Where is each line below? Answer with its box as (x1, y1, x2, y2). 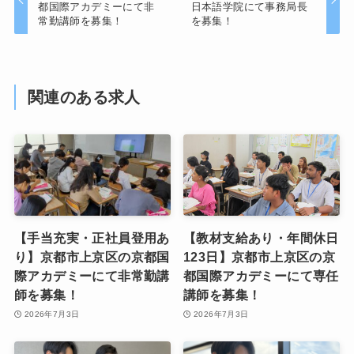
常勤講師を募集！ (38, 15, 123, 28)
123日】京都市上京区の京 (183, 250, 336, 265)
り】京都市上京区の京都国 (13, 250, 170, 265)
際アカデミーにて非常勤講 (13, 269, 170, 284)
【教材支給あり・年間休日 (183, 231, 339, 246)
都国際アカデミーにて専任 (183, 269, 339, 284)
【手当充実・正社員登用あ (13, 231, 170, 246)
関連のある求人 (28, 88, 141, 107)
